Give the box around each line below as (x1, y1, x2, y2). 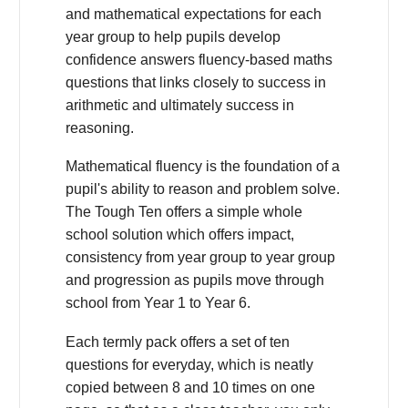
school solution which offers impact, (66, 227, 294, 243)
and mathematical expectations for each (66, 5, 321, 22)
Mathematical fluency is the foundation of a (66, 158, 340, 175)
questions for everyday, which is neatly (66, 357, 313, 373)
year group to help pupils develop (66, 28, 280, 45)
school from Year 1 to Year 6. (66, 295, 250, 311)
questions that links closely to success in (66, 74, 326, 90)
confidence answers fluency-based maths (66, 51, 332, 67)
